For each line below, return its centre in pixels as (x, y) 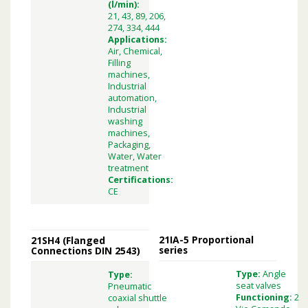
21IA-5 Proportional (207, 240)
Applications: (137, 39)
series (174, 250)
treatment (128, 168)
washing (125, 121)
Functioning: (264, 298)
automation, (132, 98)
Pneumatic (130, 287)
